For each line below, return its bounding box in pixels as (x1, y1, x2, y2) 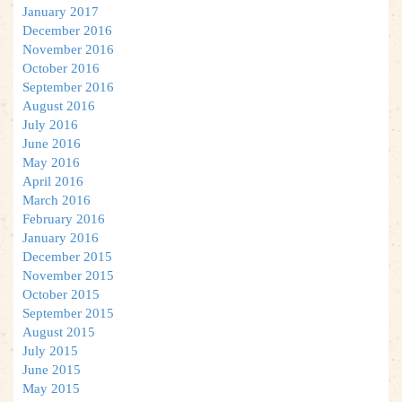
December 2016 (22, 22, 112, 38)
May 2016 (22, 154, 80, 170)
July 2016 (22, 117, 78, 132)
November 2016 (22, 41, 114, 57)
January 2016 (22, 230, 99, 245)
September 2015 (22, 305, 114, 320)
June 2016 (22, 135, 81, 151)
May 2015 (22, 380, 80, 396)
